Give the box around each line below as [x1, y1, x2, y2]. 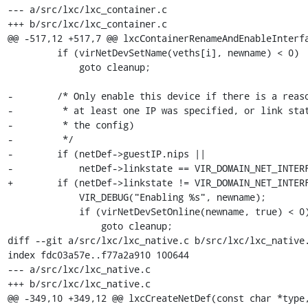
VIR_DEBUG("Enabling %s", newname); [7, 190, 79, 203]
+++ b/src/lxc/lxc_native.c [7, 276, 151, 290]
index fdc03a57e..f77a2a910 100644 [7, 247, 189, 261]
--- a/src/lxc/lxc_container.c [7, 2, 167, 16]
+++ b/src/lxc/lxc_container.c [7, 16, 167, 30]
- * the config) [7, 118, 134, 131]
